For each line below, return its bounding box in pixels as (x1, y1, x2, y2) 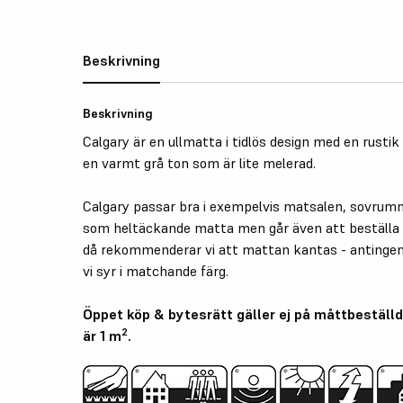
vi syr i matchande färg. (83, 261, 228, 280)
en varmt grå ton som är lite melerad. (83, 153, 316, 172)
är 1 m (83, 326, 121, 345)
